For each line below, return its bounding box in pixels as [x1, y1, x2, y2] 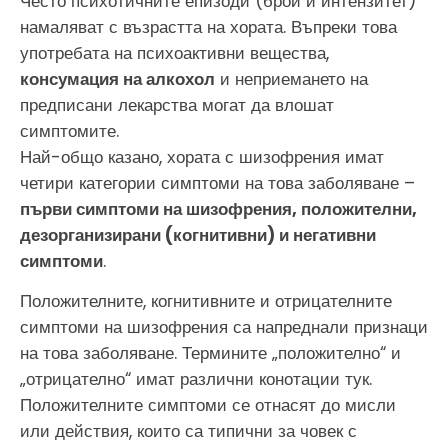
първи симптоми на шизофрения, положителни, [20, 197, 417, 221]
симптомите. [20, 119, 119, 143]
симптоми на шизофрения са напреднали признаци [20, 315, 428, 340]
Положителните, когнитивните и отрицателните [20, 289, 392, 314]
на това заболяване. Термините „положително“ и [20, 341, 401, 366]
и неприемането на [215, 67, 368, 91]
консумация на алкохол [20, 67, 215, 91]
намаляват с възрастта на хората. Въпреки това [20, 15, 397, 39]
